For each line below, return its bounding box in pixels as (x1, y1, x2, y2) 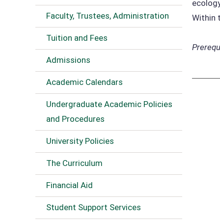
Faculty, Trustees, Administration (46, 11, 169, 21)
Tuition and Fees (46, 33, 108, 43)
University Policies (46, 136, 114, 146)
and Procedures (46, 114, 105, 124)
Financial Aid (46, 180, 93, 190)
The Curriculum (46, 158, 103, 168)
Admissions (46, 55, 90, 65)
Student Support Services (46, 202, 141, 212)
